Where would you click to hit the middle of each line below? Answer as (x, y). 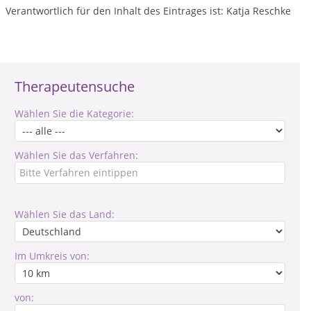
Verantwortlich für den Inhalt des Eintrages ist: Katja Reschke (148, 10)
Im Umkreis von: (52, 255)
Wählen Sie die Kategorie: (74, 113)
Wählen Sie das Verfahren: (76, 155)
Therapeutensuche (75, 86)
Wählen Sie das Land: (65, 214)
